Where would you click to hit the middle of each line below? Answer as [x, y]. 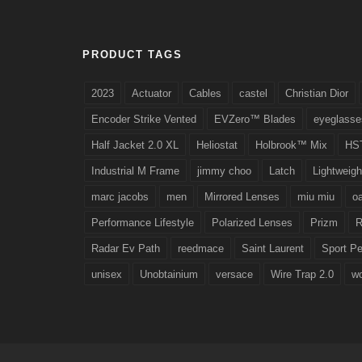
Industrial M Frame [135, 171]
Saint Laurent [273, 249]
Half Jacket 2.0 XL [135, 145]
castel [253, 94]
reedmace [201, 249]
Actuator [152, 94]
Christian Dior [317, 94]
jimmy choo [224, 171]
